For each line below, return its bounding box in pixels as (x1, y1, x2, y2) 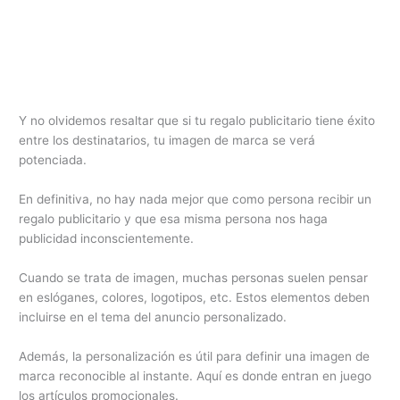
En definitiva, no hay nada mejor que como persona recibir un (19, 192, 372, 207)
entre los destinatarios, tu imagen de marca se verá (19, 133, 316, 148)
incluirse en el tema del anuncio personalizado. (19, 310, 287, 325)
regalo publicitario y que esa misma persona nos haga (19, 212, 329, 227)
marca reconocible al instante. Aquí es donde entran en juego (19, 368, 372, 383)
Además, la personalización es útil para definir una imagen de (19, 348, 371, 363)
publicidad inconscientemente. (19, 231, 195, 246)
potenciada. (19, 153, 87, 168)
